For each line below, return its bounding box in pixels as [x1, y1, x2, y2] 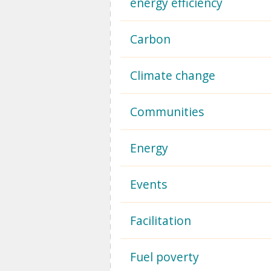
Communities [130, 103, 204, 120]
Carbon [130, 31, 171, 47]
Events [130, 176, 167, 192]
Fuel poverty [130, 249, 199, 265]
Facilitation [130, 212, 191, 229]
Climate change [130, 67, 215, 83]
